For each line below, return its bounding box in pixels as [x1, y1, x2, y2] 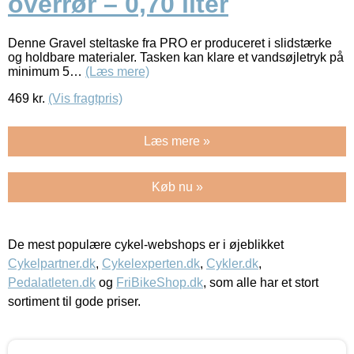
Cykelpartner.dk [8, 256, 96, 270]
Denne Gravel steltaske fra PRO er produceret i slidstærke [8, 36, 332, 50]
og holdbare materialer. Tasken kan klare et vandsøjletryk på [8, 50, 344, 64]
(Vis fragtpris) [48, 91, 122, 105]
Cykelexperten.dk [102, 256, 200, 270]
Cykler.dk [206, 256, 258, 270]
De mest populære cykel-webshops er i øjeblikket [8, 237, 284, 251]
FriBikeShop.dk [116, 275, 203, 289]
